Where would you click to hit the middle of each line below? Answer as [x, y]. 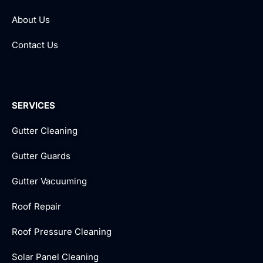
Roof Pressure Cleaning [62, 231]
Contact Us [35, 45]
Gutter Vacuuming [49, 181]
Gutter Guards [41, 156]
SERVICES [33, 105]
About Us [31, 19]
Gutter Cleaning [45, 130]
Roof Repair [36, 206]
